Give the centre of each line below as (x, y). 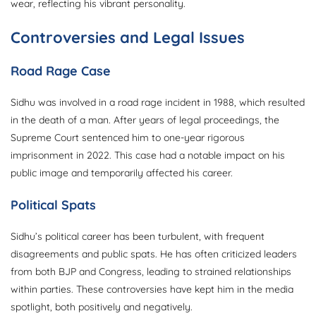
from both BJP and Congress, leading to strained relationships (151, 272)
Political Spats (53, 205)
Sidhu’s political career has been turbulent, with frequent (138, 237)
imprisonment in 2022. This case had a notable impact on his (148, 156)
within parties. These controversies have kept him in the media (152, 290)
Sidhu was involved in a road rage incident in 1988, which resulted (158, 103)
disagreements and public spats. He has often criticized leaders (154, 254)
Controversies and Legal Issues (128, 38)
